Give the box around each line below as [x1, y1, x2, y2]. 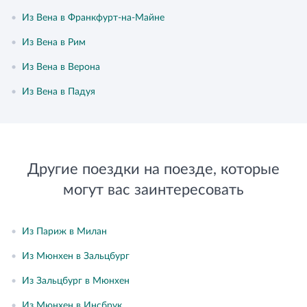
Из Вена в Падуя [22, 87, 95, 97]
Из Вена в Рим [22, 38, 86, 47]
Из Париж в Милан [22, 227, 107, 236]
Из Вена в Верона [22, 62, 100, 72]
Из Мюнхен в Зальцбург [22, 251, 130, 261]
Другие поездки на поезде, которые [27, 162, 280, 177]
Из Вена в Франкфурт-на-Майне [22, 13, 164, 23]
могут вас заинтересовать [63, 182, 244, 197]
